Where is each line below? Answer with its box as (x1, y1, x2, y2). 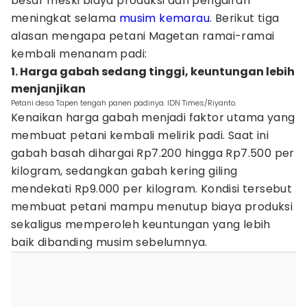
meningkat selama (11, 10, 119, 26)
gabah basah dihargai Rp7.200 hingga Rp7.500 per (11, 145, 295, 161)
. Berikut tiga (210, 10, 280, 26)
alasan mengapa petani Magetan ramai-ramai (11, 28, 275, 44)
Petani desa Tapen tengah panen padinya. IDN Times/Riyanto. (11, 97, 236, 108)
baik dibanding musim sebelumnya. (11, 234, 208, 250)
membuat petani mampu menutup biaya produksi (11, 199, 293, 214)
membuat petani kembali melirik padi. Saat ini (11, 127, 269, 143)
